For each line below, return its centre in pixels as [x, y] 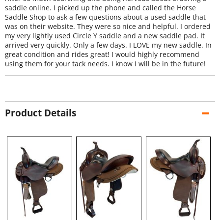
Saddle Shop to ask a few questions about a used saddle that [105, 17]
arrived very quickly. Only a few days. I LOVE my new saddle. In [108, 45]
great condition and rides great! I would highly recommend [102, 54]
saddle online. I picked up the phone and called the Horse [100, 8]
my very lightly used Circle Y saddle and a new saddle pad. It [105, 36]
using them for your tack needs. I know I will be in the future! [105, 64]
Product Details [41, 113]
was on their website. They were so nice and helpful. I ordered [108, 26]
